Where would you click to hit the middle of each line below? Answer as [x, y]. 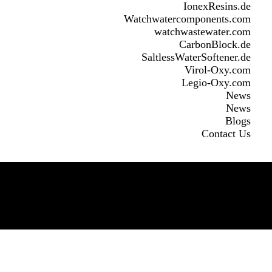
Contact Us [226, 134]
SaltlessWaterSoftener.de [196, 57]
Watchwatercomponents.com [187, 19]
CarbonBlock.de [215, 45]
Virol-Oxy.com [217, 70]
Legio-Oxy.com [216, 83]
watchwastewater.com [202, 32]
